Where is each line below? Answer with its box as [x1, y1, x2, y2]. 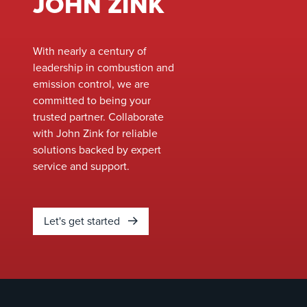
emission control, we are [33, 76, 149, 92]
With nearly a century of [33, 43, 147, 59]
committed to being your [33, 93, 151, 108]
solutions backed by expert [33, 142, 161, 158]
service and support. [33, 158, 132, 174]
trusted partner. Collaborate [33, 109, 164, 125]
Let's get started [44, 213, 123, 229]
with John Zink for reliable [33, 125, 158, 141]
